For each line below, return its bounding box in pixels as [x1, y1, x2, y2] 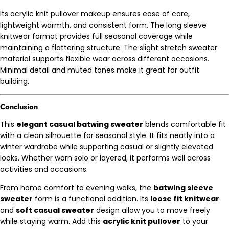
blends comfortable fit [143, 119, 226, 129]
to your [180, 216, 208, 226]
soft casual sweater [16, 204, 94, 215]
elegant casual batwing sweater [16, 119, 143, 129]
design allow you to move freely [94, 204, 210, 215]
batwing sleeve [153, 182, 213, 193]
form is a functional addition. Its [33, 193, 150, 204]
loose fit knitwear [150, 193, 219, 204]
